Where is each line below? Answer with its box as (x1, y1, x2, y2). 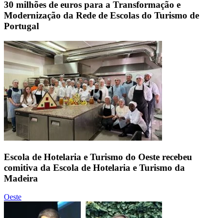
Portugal (4, 21, 39, 32)
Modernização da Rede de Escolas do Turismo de (4, 10, 199, 21)
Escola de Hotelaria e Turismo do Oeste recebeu (4, 151, 192, 162)
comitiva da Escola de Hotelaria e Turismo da (4, 162, 185, 173)
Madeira (4, 173, 38, 183)
